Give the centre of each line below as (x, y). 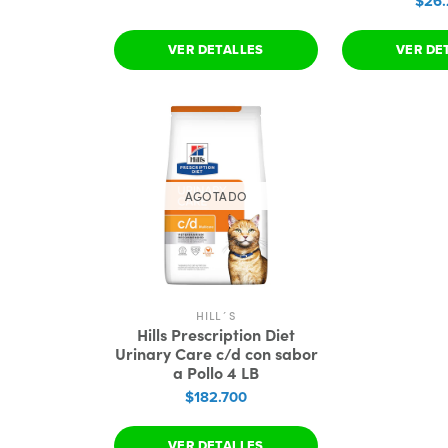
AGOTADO (216, 195)
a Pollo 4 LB (216, 372)
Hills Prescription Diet (216, 334)
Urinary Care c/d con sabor (216, 353)
